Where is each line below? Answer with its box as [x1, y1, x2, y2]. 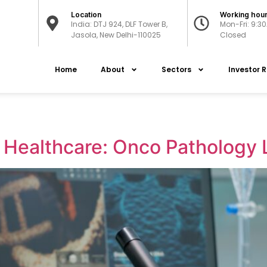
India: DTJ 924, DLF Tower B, [71, 19, 168, 29]
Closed [220, 30, 247, 40]
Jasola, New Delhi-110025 [71, 30, 162, 40]
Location [71, 10, 102, 19]
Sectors [161, 64, 191, 75]
